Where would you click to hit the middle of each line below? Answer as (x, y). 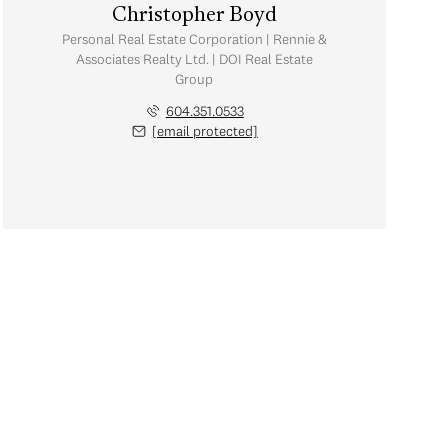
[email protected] (204, 131)
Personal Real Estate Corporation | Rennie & (194, 39)
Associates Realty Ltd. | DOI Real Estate (194, 59)
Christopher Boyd (194, 16)
